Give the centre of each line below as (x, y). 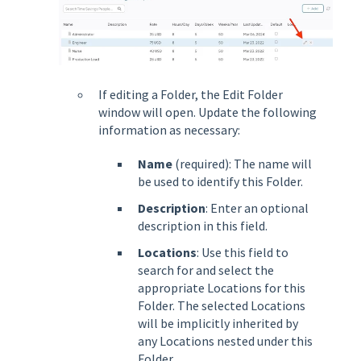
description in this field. (203, 226)
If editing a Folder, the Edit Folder (191, 95)
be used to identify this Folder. (220, 182)
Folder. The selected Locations (222, 306)
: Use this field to (243, 253)
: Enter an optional (257, 208)
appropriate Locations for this (222, 288)
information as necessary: (169, 130)
